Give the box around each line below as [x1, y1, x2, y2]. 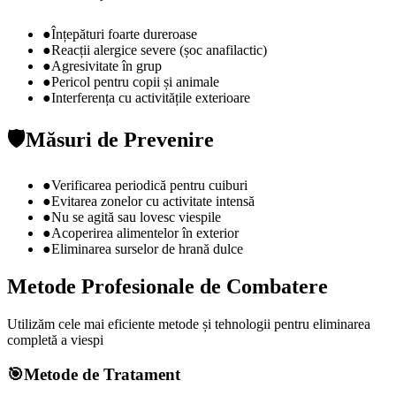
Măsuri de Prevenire [26, 128, 214, 152]
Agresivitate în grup [51, 58, 162, 74]
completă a [7, 331, 71, 347]
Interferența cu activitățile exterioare [51, 90, 250, 106]
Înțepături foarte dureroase [51, 27, 197, 42]
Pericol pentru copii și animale [51, 74, 219, 90]
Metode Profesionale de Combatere [7, 274, 328, 298]
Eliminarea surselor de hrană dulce [51, 241, 243, 257]
